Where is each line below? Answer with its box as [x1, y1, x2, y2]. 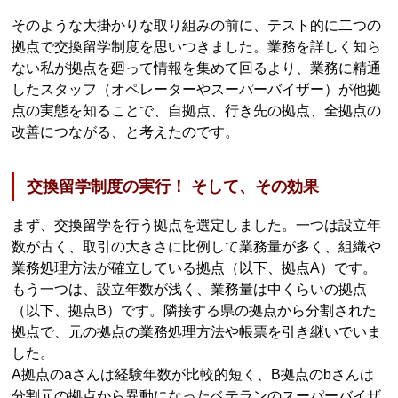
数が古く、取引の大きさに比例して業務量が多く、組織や [12, 238, 382, 254]
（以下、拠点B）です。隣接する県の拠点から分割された [12, 302, 378, 318]
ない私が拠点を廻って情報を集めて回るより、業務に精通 [12, 60, 382, 76]
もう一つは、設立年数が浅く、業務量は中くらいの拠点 [12, 281, 368, 297]
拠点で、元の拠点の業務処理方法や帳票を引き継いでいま [12, 323, 382, 339]
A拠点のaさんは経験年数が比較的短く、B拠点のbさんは [12, 366, 375, 382]
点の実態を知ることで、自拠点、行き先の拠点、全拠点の [12, 103, 382, 119]
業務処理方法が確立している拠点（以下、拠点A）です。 [12, 259, 378, 275]
